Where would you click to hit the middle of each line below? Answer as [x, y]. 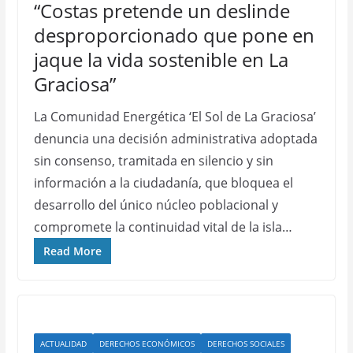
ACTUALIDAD [63, 344]
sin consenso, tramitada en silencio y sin [153, 161]
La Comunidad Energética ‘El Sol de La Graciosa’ [175, 117]
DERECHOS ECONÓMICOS [147, 344]
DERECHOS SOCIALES [245, 344]
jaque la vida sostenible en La [161, 59]
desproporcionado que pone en [174, 35]
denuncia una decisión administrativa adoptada [175, 139]
